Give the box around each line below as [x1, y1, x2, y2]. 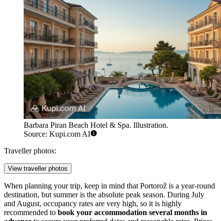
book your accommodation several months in [58, 208, 207, 217]
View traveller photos [8, 164, 68, 172]
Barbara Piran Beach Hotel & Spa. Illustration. [24, 120, 168, 129]
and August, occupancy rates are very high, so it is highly [4, 199, 182, 208]
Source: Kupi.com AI [24, 129, 90, 138]
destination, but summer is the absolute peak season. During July [4, 190, 204, 199]
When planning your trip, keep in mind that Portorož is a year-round [4, 181, 215, 190]
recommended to [4, 208, 58, 217]
